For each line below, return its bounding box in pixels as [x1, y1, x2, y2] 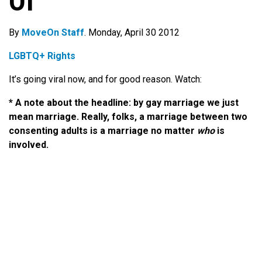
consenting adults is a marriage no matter [9, 125, 197, 137]
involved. [9, 139, 49, 151]
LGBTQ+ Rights [9, 50, 75, 62]
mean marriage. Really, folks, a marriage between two [9, 111, 247, 123]
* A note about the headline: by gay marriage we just [9, 97, 239, 109]
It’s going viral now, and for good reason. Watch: [9, 74, 202, 85]
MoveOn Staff [22, 27, 84, 39]
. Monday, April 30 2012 [84, 27, 180, 39]
